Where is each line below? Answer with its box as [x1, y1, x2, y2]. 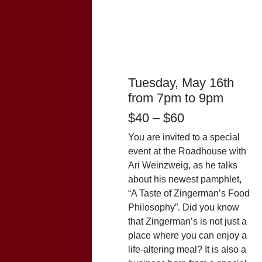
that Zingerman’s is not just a [128, 216, 247, 226]
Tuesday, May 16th [128, 75, 234, 90]
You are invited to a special [128, 132, 240, 142]
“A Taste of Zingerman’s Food [128, 188, 250, 198]
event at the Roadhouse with [128, 146, 246, 156]
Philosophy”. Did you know [128, 202, 239, 212]
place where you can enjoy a [128, 230, 247, 240]
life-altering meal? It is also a [128, 244, 246, 254]
